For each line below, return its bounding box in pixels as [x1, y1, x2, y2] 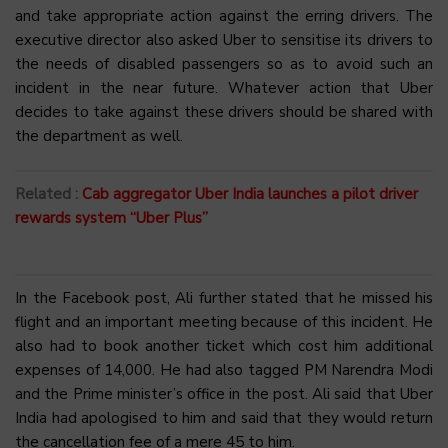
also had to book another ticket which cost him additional [15, 336, 433, 357]
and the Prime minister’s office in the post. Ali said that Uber [15, 384, 433, 405]
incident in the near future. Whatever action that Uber [15, 78, 433, 99]
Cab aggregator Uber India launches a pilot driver [82, 184, 418, 205]
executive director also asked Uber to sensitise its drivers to [15, 30, 433, 51]
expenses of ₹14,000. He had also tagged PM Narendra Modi [15, 360, 433, 381]
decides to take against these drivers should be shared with [15, 102, 433, 123]
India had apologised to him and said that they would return [15, 408, 433, 429]
